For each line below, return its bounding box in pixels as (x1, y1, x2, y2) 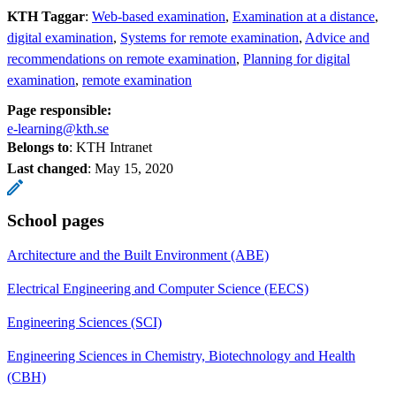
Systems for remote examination (120, 29, 299, 45)
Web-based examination (92, 8, 225, 24)
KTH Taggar (7, 8, 85, 24)
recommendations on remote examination (7, 50, 236, 66)
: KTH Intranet (69, 139, 152, 155)
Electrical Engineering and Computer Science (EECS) (7, 280, 308, 296)
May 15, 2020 (95, 160, 173, 176)
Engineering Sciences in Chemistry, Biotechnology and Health (7, 347, 355, 363)
